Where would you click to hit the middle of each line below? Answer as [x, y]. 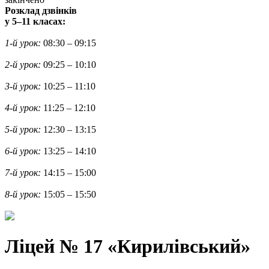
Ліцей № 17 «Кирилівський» [128, 246]
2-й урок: [23, 65]
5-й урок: [23, 129]
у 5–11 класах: [35, 21]
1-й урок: [23, 43]
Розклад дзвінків [41, 11]
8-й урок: [23, 194]
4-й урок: [23, 108]
